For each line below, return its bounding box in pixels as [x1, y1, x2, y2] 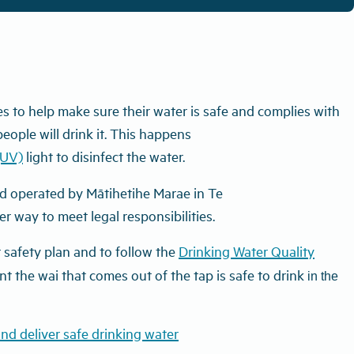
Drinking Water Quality [179, 242, 314, 260]
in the [307, 269, 338, 283]
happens [139, 124, 191, 142]
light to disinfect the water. [23, 147, 185, 165]
